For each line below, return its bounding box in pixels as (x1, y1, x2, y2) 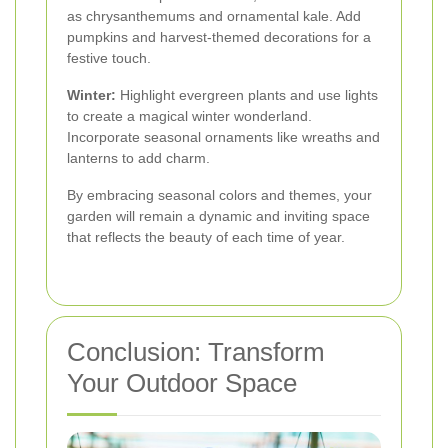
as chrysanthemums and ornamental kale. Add (67, 8, 361, 25)
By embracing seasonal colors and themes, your (67, 187, 372, 204)
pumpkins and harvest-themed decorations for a (67, 29, 371, 46)
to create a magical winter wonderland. (67, 108, 312, 125)
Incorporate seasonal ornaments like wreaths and (67, 129, 380, 146)
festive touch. (67, 50, 151, 67)
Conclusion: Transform (67, 337, 325, 368)
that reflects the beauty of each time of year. (67, 229, 345, 246)
